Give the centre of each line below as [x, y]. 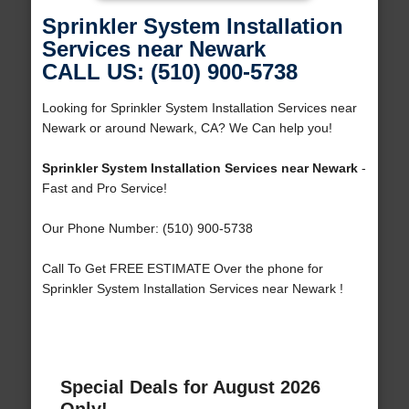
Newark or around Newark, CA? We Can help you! [187, 128]
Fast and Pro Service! [104, 189]
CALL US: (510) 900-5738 [169, 72]
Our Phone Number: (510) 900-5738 [147, 229]
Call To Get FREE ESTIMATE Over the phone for [182, 269]
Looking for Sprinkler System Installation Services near [199, 108]
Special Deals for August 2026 [190, 388]
